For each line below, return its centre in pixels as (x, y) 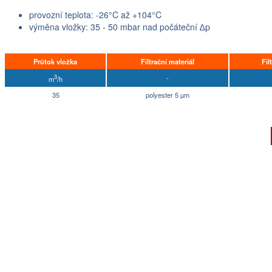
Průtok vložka (55, 61)
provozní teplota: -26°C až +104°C (95, 15)
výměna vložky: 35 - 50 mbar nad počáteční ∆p (120, 27)
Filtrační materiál (168, 61)
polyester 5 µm (168, 95)
